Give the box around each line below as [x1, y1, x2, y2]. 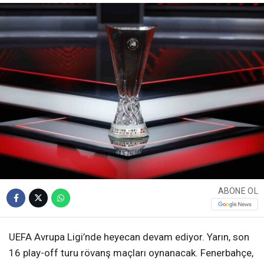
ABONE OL [217, 186, 258, 196]
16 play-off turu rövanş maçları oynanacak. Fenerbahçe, [9, 246, 253, 259]
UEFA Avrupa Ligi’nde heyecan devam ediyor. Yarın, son [9, 230, 249, 243]
